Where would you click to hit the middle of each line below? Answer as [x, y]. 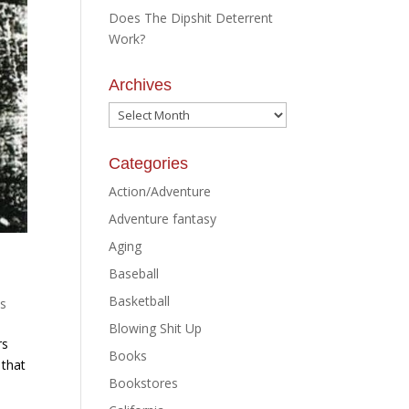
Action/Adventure [160, 191]
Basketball [140, 301]
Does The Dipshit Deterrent [191, 18]
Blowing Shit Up [156, 328]
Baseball [134, 273]
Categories [149, 163]
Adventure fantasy [163, 219]
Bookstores [144, 383]
